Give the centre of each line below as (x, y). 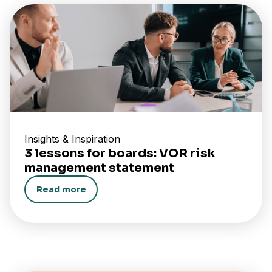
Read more (61, 189)
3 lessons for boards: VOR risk (120, 154)
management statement (99, 168)
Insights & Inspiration (72, 139)
